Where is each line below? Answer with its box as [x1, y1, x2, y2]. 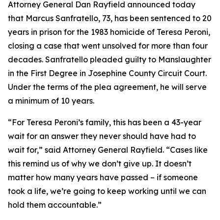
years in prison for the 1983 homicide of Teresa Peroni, [8, 27, 210, 37]
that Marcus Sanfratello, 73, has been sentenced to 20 [8, 13, 212, 23]
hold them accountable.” [8, 200, 102, 210]
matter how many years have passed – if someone [8, 172, 198, 182]
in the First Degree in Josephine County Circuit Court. [8, 68, 207, 78]
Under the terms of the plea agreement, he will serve [8, 82, 207, 92]
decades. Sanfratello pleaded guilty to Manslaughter [8, 55, 211, 64]
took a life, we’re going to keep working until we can [8, 186, 206, 196]
